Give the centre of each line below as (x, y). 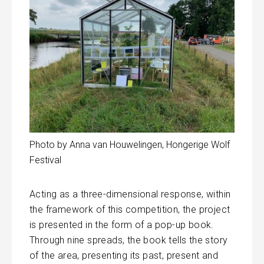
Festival (45, 160)
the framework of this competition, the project (130, 210)
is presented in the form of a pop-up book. (122, 225)
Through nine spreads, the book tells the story (129, 240)
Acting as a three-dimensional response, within (130, 194)
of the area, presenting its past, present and (124, 256)
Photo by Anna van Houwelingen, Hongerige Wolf (130, 145)
